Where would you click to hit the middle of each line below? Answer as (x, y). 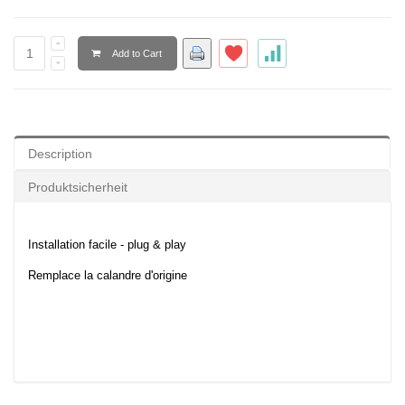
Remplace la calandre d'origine (108, 276)
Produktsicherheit (78, 188)
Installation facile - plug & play (107, 245)
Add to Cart (137, 54)
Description (60, 154)
